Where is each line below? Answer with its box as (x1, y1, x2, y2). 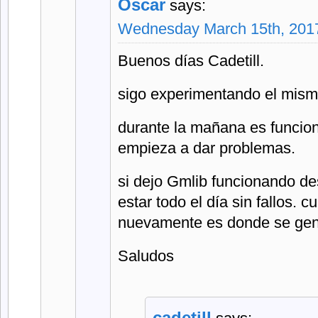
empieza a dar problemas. (118, 139, 295, 157)
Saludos (118, 247, 174, 265)
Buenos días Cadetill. (118, 52, 264, 70)
